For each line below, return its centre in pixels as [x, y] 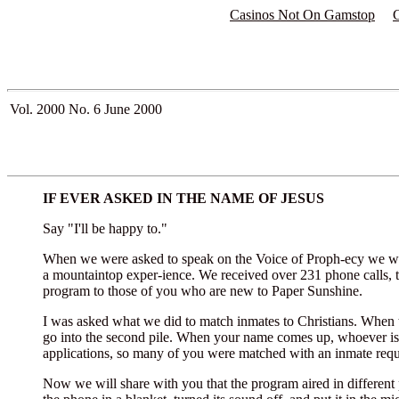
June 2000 [133, 109]
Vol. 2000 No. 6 [57, 109]
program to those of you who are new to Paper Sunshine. [203, 291]
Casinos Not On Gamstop [302, 15]
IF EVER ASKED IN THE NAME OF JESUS [183, 198]
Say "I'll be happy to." [105, 228]
